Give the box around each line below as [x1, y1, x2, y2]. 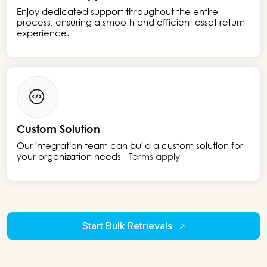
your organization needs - [17, 151, 129, 162]
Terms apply [129, 151, 180, 162]
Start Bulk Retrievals [82, 220, 175, 232]
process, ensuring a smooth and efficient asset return [17, 17, 245, 28]
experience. [17, 27, 69, 39]
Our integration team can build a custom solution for [17, 140, 243, 151]
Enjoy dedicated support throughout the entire [17, 6, 218, 17]
